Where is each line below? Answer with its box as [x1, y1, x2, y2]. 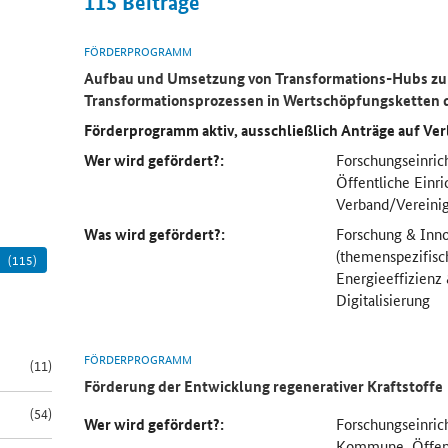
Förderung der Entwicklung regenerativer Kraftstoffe [84, 374, 444, 397]
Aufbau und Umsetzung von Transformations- [84, 66, 393, 89]
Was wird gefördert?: [84, 222, 226, 245]
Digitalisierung [336, 288, 431, 310]
